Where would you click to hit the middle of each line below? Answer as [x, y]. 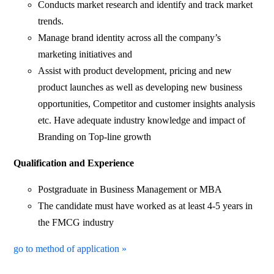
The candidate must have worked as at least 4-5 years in [146, 206]
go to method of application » [70, 248]
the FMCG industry [76, 222]
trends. [51, 21]
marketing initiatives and [85, 54]
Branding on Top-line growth [95, 136]
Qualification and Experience [74, 163]
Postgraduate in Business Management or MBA [130, 189]
